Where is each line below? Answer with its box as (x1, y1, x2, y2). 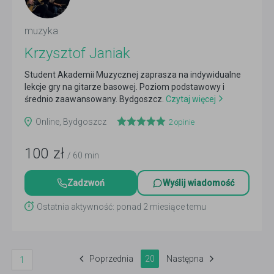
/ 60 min (67, 150, 99, 160)
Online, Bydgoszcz (35, 117, 108, 127)
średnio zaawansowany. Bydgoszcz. (24, 94, 164, 104)
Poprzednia (89, 254, 133, 264)
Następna (166, 254, 204, 264)
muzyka (24, 25, 58, 37)
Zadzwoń (67, 178, 105, 188)
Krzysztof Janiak (24, 45, 130, 62)
